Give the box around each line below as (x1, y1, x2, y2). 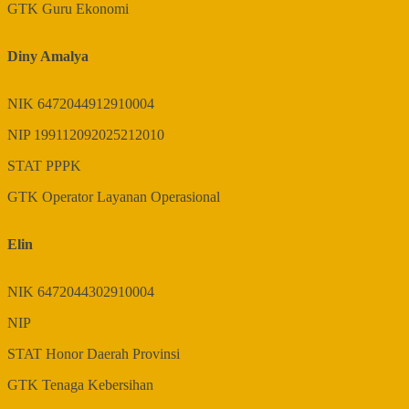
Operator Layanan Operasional (42, 189, 220, 205)
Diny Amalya (7, 48, 89, 65)
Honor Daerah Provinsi (46, 346, 180, 362)
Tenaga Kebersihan (42, 377, 153, 393)
